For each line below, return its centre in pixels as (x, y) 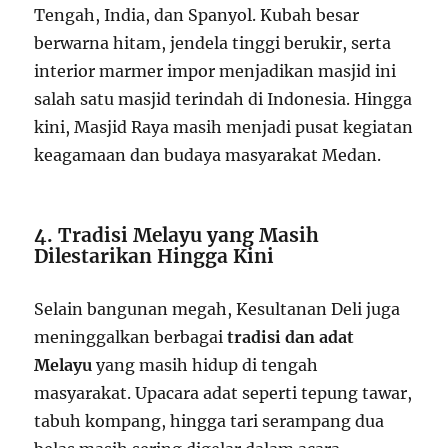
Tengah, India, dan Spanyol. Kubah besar (197, 15)
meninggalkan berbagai (131, 337)
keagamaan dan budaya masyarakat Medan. (208, 155)
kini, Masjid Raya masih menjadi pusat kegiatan (224, 127)
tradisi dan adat (291, 337)
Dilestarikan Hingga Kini (154, 256)
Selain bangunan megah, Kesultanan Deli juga (217, 309)
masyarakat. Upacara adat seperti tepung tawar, (223, 393)
